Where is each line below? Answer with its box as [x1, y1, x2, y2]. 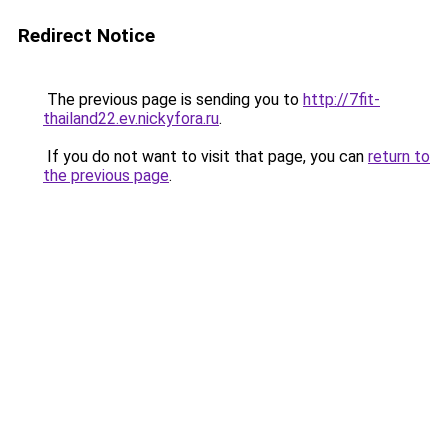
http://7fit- [303, 90, 380, 109]
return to [368, 147, 430, 166]
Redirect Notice [18, 24, 155, 47]
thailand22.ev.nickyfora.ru [43, 109, 219, 128]
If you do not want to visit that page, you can [43, 147, 368, 166]
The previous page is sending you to [43, 90, 303, 109]
